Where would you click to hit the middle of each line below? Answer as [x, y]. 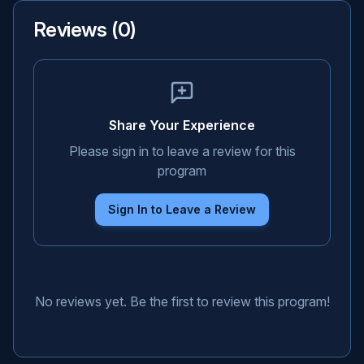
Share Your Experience [182, 125]
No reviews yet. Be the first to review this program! [182, 301]
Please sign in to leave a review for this [182, 151]
